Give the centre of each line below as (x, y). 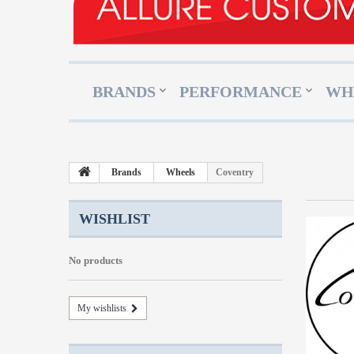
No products (96, 261)
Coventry (235, 173)
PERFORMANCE (241, 92)
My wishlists (102, 309)
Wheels (181, 173)
